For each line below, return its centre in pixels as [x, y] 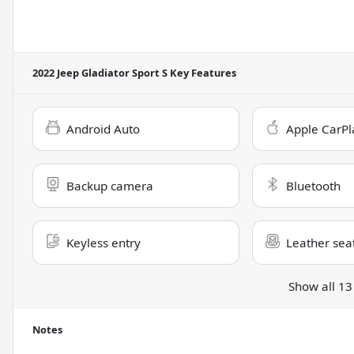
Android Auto [103, 129]
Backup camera [110, 186]
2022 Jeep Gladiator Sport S [100, 73]
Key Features [202, 73]
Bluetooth [313, 186]
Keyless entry [104, 243]
